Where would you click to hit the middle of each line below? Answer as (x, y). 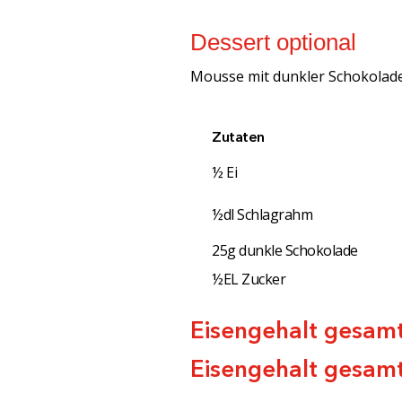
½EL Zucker (249, 280)
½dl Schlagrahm (262, 215)
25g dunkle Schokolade (285, 251)
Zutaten (238, 137)
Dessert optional (273, 43)
